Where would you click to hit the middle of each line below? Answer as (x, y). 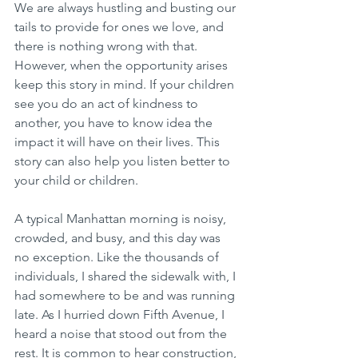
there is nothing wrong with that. (107, 46)
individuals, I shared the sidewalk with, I (127, 276)
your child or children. (76, 181)
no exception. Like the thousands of (118, 257)
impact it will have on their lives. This (119, 142)
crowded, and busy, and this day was (119, 238)
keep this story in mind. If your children (126, 85)
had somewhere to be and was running (126, 296)
